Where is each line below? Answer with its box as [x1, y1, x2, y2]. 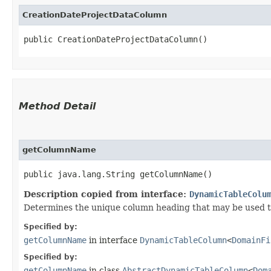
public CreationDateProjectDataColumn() [24, 34, 207, 44]
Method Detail [19, 100, 96, 112]
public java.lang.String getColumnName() [24, 169, 212, 179]
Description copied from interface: [24, 189, 189, 199]
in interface [87, 235, 140, 245]
